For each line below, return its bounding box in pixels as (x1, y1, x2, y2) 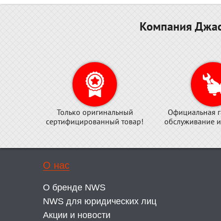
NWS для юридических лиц (43, 196, 156, 206)
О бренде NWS (43, 183, 106, 192)
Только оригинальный (56, 107, 133, 117)
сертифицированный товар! (46, 116, 144, 126)
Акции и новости (43, 210, 110, 220)
